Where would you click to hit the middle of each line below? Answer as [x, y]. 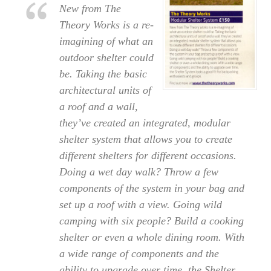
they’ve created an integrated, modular [145, 123]
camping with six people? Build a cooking [151, 221]
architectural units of [105, 90]
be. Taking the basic [103, 74]
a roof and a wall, [98, 107]
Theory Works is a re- [106, 25]
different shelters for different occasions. [148, 156]
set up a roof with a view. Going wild [140, 205]
